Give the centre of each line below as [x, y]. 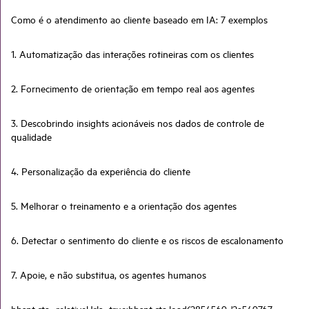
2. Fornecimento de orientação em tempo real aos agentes [133, 88]
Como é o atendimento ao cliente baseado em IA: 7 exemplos [139, 19]
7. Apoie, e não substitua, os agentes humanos [109, 274]
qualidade [31, 136]
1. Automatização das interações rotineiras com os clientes [132, 53]
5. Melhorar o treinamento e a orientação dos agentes [124, 205]
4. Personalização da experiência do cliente [101, 171]
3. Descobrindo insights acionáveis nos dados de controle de [138, 122]
